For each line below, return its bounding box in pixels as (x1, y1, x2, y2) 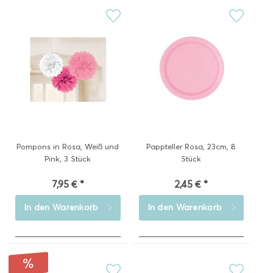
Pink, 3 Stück (44, 154, 91, 163)
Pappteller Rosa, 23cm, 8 (146, 141, 236, 151)
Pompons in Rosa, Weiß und (16, 141, 119, 151)
